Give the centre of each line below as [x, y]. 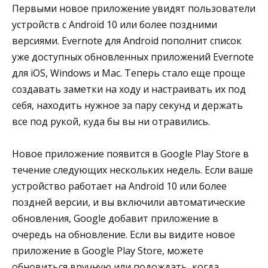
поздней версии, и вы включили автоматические [129, 202]
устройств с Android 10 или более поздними [115, 24]
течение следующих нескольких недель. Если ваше [133, 170]
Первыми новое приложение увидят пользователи [134, 8]
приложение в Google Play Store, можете [108, 251]
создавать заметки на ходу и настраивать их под [129, 89]
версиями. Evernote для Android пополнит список [127, 40]
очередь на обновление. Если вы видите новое [124, 235]
